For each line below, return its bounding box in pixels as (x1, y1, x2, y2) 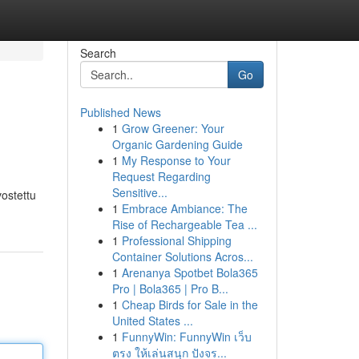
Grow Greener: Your (121, 120, 224, 136)
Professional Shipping (121, 232, 232, 248)
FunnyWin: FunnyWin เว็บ (121, 329, 252, 345)
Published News (79, 104, 161, 120)
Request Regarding (111, 168, 211, 184)
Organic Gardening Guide (111, 136, 243, 152)
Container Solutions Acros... (111, 248, 253, 264)
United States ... (111, 313, 193, 329)
